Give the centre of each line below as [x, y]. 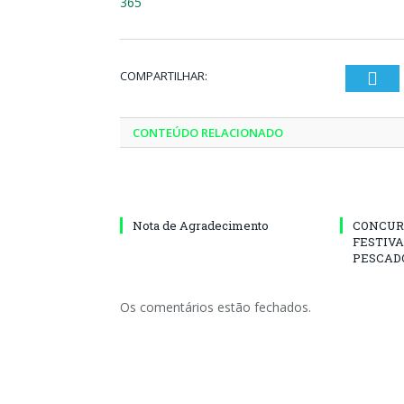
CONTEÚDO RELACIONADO [208, 132]
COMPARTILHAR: [164, 75]
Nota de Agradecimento [201, 225]
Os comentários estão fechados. [216, 307]
